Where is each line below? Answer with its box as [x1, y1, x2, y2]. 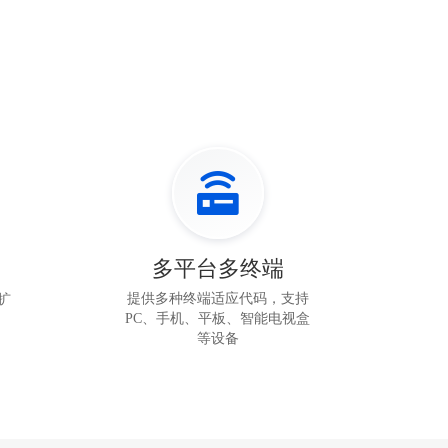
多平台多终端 [151, 256, 284, 281]
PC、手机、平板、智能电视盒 [125, 311, 311, 326]
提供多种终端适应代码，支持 [126, 291, 309, 306]
